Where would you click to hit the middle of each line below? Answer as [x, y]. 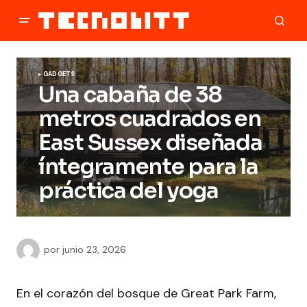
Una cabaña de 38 [130, 95]
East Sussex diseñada [150, 143]
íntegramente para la [148, 167]
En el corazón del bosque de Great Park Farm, [146, 293]
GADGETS [59, 74]
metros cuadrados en [150, 119]
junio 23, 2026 [94, 249]
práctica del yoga [128, 191]
